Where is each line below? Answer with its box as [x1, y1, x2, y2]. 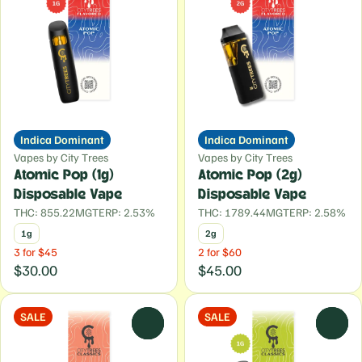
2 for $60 [198, 245, 242, 259]
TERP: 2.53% [92, 205, 155, 219]
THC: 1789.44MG [198, 205, 283, 219]
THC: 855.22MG [14, 205, 92, 219]
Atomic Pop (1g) [14, 168, 114, 183]
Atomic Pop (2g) [198, 168, 302, 183]
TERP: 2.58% [283, 205, 346, 219]
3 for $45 [14, 245, 57, 259]
